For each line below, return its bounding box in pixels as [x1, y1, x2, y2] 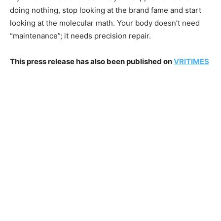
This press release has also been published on [10, 56, 174, 66]
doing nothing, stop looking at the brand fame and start [10, 5, 201, 15]
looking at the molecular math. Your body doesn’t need [10, 18, 200, 28]
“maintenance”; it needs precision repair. [10, 31, 151, 40]
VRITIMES [174, 56, 209, 66]
